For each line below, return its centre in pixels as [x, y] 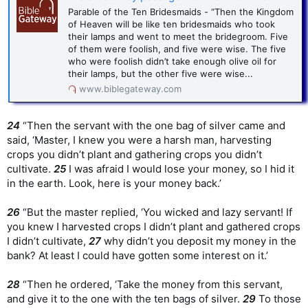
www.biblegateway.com [130, 88]
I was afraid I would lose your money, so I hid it [180, 168]
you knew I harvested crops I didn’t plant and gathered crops [154, 226]
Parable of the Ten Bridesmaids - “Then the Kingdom [181, 12]
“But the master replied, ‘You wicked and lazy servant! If [156, 212]
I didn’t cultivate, [48, 241]
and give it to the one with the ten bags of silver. [125, 298]
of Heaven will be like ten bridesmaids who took [172, 24]
